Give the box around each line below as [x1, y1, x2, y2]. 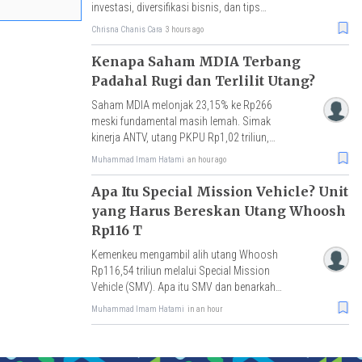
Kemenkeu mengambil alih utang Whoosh [90, 247, 278, 261]
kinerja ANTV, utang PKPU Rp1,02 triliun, [90, 130, 269, 144]
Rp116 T [90, 221, 142, 238]
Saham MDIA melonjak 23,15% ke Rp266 [90, 98, 272, 112]
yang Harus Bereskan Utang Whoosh [90, 202, 346, 219]
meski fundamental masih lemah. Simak [90, 114, 271, 128]
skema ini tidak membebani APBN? [90, 296, 246, 309]
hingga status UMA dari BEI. [90, 146, 216, 160]
